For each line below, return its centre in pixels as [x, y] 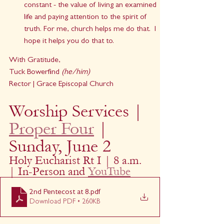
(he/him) [76, 73]
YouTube [109, 171]
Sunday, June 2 [60, 146]
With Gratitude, [35, 61]
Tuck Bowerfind [35, 73]
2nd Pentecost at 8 [59, 192]
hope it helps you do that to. [69, 42]
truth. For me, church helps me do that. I [91, 30]
